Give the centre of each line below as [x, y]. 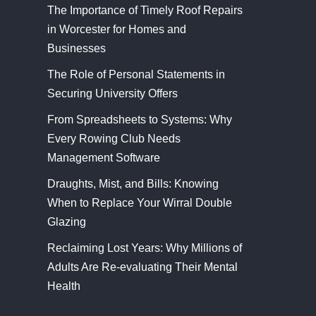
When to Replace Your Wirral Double [139, 202]
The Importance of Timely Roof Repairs [145, 10]
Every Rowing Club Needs [114, 138]
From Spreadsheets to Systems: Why [139, 119]
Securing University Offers [112, 93]
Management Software [103, 157]
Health [63, 286]
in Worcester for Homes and [116, 29]
